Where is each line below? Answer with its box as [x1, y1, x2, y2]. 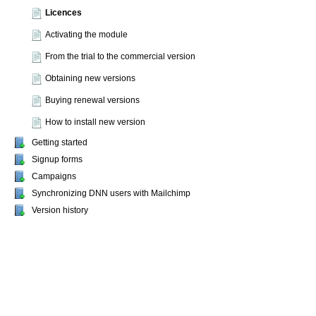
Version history [32, 205, 88, 215]
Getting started [32, 138, 87, 147]
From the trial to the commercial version [45, 51, 195, 61]
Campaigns [32, 171, 76, 181]
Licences [45, 8, 82, 18]
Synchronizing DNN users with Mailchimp [32, 188, 190, 198]
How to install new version [45, 117, 145, 127]
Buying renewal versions [45, 95, 140, 105]
